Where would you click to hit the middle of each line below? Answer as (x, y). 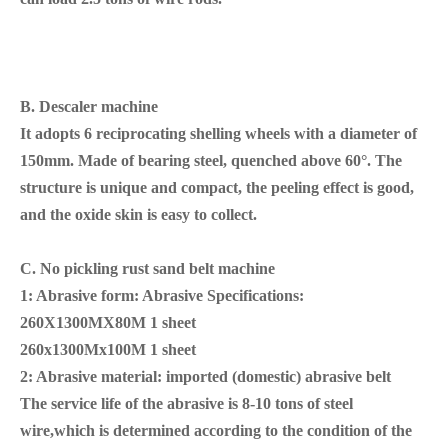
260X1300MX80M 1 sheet (108, 322)
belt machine (232, 268)
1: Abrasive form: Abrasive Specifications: (162, 295)
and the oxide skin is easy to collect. (138, 214)
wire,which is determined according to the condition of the (216, 430)
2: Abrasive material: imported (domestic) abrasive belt (205, 376)
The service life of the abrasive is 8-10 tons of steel (186, 403)
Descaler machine (98, 106)
